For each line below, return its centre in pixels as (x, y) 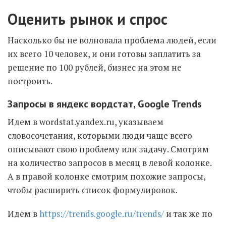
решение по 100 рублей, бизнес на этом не (95, 67)
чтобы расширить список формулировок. (93, 190)
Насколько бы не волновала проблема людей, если (112, 40)
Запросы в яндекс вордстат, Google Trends (105, 104)
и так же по (188, 214)
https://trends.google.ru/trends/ (102, 214)
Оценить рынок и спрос (88, 19)
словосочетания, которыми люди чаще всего (100, 135)
